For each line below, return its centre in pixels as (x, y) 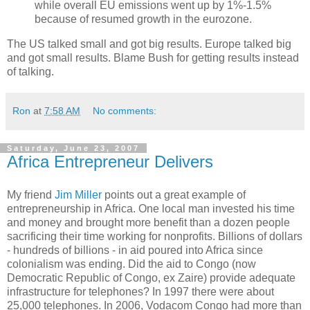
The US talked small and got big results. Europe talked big (149, 44)
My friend (31, 194)
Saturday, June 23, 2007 (73, 148)
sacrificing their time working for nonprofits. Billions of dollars (155, 236)
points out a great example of (174, 194)
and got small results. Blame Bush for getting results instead (153, 57)
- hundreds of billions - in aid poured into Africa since (135, 250)
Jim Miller (78, 194)
